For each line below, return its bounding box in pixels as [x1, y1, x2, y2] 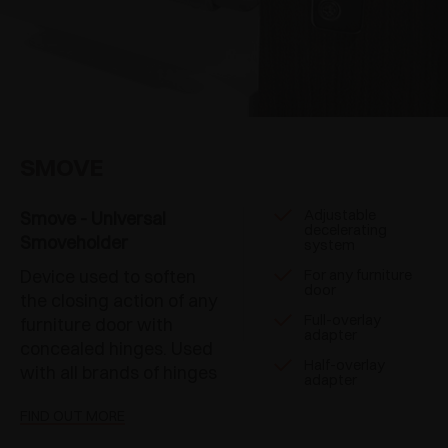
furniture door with [20, 312, 173, 336]
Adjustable [304, 204, 376, 224]
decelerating [304, 219, 387, 239]
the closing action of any [20, 288, 217, 312]
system [304, 234, 355, 254]
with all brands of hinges [20, 360, 217, 384]
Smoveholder [20, 230, 128, 254]
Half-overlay [304, 354, 385, 374]
